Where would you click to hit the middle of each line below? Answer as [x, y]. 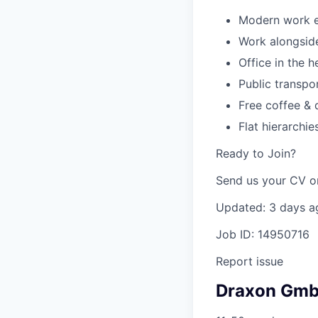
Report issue [250, 261]
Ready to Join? [256, 153]
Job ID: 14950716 [263, 234]
